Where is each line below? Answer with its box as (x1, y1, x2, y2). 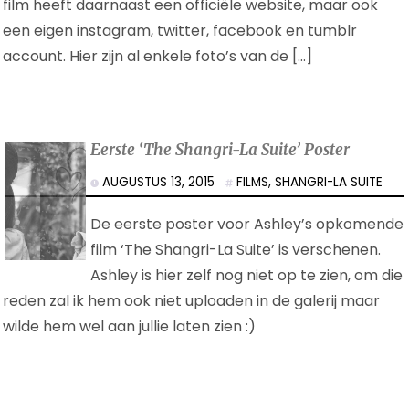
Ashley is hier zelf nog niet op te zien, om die (90, 265, 404, 287)
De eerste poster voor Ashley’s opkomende (90, 214, 404, 236)
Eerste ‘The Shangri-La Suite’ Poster (90, 140, 351, 161)
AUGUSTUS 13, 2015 (99, 173, 226, 192)
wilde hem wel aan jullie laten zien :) (3, 316, 256, 338)
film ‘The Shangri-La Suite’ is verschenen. (90, 239, 382, 261)
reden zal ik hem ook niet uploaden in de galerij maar (3, 290, 380, 312)
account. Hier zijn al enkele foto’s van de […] (3, 46, 312, 68)
